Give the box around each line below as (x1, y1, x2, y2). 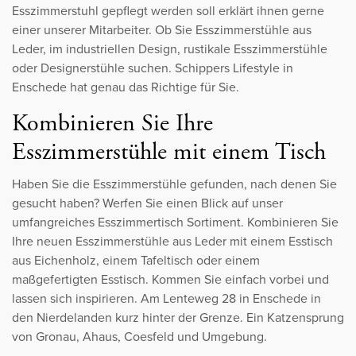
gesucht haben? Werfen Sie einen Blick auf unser (12, 194, 283, 213)
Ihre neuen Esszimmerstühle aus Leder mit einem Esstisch (12, 232, 333, 251)
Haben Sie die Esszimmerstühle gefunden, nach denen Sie (12, 175, 337, 194)
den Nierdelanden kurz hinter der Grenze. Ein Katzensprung (12, 308, 344, 327)
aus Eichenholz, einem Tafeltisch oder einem (12, 251, 260, 270)
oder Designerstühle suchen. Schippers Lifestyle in (12, 59, 293, 78)
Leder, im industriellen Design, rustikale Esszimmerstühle (12, 40, 327, 59)
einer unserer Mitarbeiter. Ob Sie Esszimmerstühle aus (12, 21, 311, 40)
